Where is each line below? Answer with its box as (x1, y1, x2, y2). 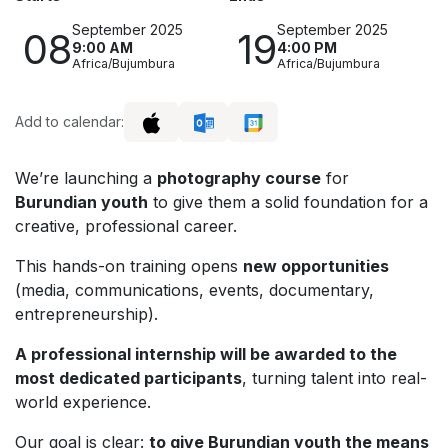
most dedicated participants (15, 367, 242, 388)
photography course (157, 167, 321, 188)
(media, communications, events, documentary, (15, 279, 374, 300)
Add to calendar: (15, 113, 124, 131)
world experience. (15, 391, 151, 412)
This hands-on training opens (15, 255, 243, 276)
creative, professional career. (15, 215, 237, 236)
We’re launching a (15, 167, 157, 188)
